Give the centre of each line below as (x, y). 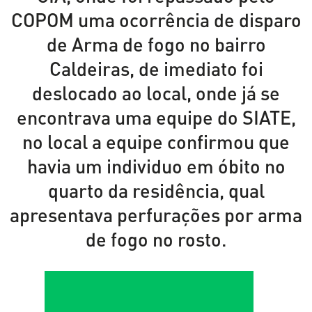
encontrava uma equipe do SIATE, (156, 118)
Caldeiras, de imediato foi (156, 69)
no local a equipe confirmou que (156, 142)
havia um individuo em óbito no (156, 166)
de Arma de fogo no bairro (156, 45)
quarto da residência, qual (156, 191)
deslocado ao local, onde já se (156, 93)
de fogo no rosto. (156, 240)
